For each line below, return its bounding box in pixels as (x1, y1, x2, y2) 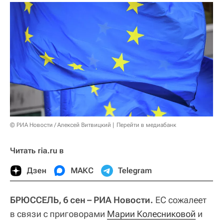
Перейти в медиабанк (116, 121, 176, 128)
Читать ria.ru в (10, 145, 64, 155)
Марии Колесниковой (107, 208, 196, 219)
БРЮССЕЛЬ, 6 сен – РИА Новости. (10, 194, 153, 205)
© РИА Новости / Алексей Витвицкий (10, 121, 111, 128)
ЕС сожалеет (153, 194, 207, 205)
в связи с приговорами (10, 208, 107, 219)
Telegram (118, 165, 152, 175)
